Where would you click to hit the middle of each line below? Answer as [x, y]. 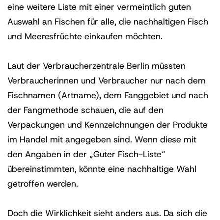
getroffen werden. [43, 184]
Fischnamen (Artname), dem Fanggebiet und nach [108, 95]
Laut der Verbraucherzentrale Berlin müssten [96, 66]
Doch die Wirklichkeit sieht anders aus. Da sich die [107, 213]
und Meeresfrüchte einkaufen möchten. [85, 36]
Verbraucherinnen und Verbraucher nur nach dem [107, 81]
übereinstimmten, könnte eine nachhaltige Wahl [102, 169]
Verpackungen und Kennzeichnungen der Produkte [108, 125]
